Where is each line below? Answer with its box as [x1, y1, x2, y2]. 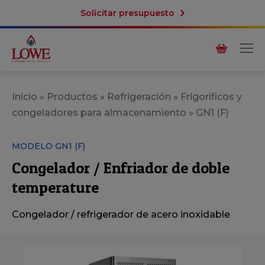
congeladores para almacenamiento [12, 107, 186, 119]
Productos [47, 91, 98, 103]
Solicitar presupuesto [80, 8, 174, 18]
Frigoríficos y [180, 91, 242, 103]
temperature [12, 178, 99, 197]
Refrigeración [107, 91, 171, 103]
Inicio [12, 91, 37, 103]
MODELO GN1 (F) [12, 141, 85, 152]
